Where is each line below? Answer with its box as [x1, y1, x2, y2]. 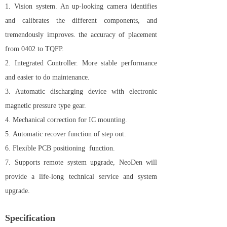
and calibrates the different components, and [5, 17, 157, 24]
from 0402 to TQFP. [5, 45, 64, 53]
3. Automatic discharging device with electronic [5, 88, 157, 95]
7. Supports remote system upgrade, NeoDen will [5, 159, 157, 166]
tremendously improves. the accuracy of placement [5, 31, 157, 39]
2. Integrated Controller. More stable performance [5, 59, 157, 67]
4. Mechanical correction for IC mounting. [5, 116, 127, 124]
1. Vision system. [5, 3, 60, 10]
